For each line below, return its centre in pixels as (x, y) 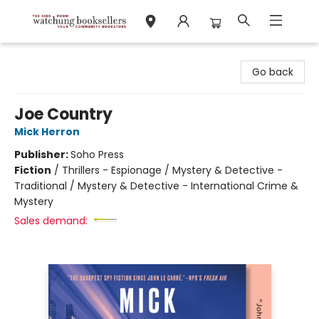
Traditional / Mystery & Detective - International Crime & (156, 186)
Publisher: (42, 155)
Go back (273, 72)
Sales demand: (51, 221)
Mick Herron (47, 132)
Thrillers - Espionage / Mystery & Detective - (172, 170)
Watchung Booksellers (66, 56)
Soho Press (97, 155)
